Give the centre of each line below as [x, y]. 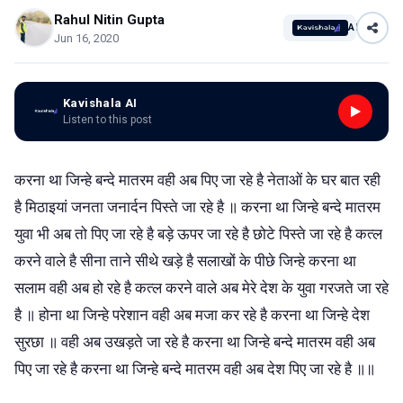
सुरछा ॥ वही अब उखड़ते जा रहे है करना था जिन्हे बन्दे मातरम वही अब [195, 341]
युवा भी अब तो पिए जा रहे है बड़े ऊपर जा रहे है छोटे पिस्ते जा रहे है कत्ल [198, 233]
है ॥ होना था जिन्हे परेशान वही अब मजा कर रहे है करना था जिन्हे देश [192, 314]
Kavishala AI [100, 103]
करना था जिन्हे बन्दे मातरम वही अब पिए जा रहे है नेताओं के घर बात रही [197, 179]
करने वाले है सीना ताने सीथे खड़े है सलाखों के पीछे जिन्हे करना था [185, 260]
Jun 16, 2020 [86, 38]
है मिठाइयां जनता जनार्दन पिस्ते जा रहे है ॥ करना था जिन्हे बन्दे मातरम [197, 206]
